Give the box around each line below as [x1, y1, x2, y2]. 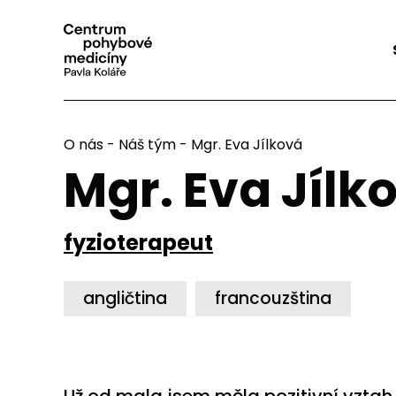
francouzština [215, 286, 331, 310]
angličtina [83, 286, 167, 310]
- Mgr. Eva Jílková [176, 134, 302, 155]
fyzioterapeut [64, 228, 213, 257]
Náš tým [118, 134, 176, 155]
